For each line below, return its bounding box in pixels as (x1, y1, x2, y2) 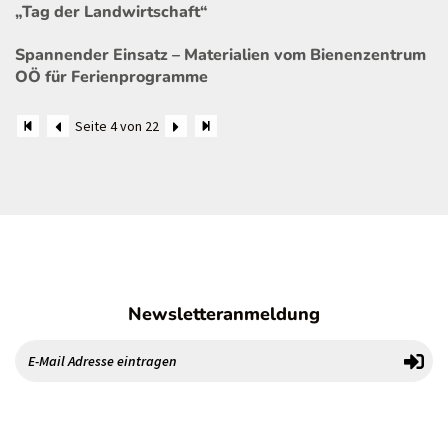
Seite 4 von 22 (75, 117, 160, 136)
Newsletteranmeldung (128, 301, 320, 326)
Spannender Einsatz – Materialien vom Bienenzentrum (15, 44, 426, 67)
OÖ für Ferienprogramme (15, 66, 208, 89)
